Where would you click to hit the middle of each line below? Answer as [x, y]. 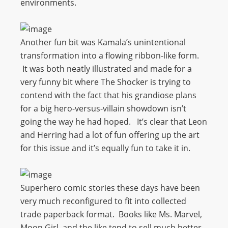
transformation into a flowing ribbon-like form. [110, 55]
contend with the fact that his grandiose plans [108, 95]
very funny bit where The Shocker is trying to [106, 82]
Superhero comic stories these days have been [110, 188]
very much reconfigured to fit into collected [103, 201]
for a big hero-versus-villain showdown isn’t [103, 108]
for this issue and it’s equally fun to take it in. [105, 148]
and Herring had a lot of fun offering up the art [110, 135]
